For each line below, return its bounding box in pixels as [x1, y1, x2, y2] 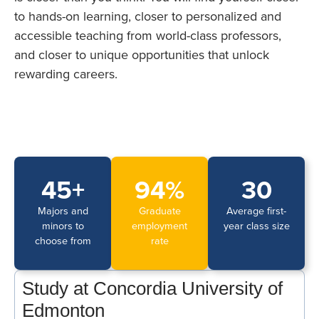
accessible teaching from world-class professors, [14, 28, 281, 44]
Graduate [138, 205, 181, 218]
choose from [34, 235, 91, 248]
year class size [223, 220, 290, 233]
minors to [41, 220, 84, 233]
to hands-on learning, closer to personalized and [14, 9, 281, 25]
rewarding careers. [14, 66, 117, 83]
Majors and [37, 205, 88, 218]
